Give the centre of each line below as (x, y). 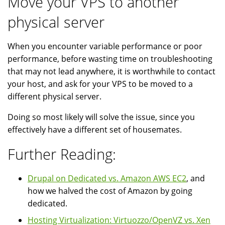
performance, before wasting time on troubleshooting (110, 59)
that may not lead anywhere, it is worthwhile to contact (111, 72)
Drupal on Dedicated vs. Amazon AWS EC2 (107, 179)
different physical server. (54, 97)
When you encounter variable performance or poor (105, 46)
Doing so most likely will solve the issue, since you (101, 117)
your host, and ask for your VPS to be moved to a (100, 84)
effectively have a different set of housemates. (95, 130)
